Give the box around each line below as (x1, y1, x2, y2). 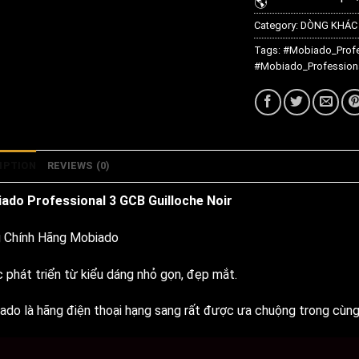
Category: (253, 18, 301, 31)
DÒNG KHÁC (300, 18, 357, 31)
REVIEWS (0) (46, 159, 111, 171)
